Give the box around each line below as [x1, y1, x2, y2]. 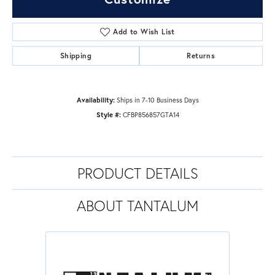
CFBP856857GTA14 [122, 109, 179, 119]
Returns [187, 50, 215, 60]
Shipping [60, 50, 91, 60]
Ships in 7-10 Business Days [116, 95, 199, 104]
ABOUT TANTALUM [77, 195, 198, 215]
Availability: [76, 95, 115, 104]
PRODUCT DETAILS [77, 163, 198, 183]
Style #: [96, 109, 121, 119]
